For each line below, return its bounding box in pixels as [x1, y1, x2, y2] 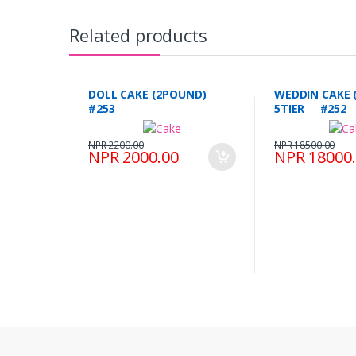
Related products [69, 22, 207, 47]
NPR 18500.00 [274, 137, 335, 152]
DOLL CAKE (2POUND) [88, 86, 219, 102]
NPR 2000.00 [88, 145, 179, 168]
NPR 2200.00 [88, 137, 144, 152]
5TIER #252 [274, 100, 346, 116]
